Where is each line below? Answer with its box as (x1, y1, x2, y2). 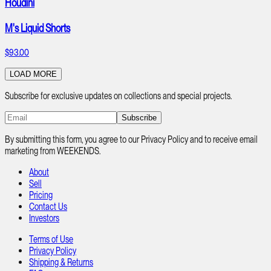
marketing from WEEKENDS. (5, 145, 100, 157)
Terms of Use (29, 233, 73, 245)
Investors (29, 212, 59, 224)
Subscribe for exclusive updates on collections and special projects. (5, 90, 232, 102)
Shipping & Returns (29, 256, 93, 268)
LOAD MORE (10, 69, 57, 79)
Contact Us (29, 200, 67, 212)
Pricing (29, 189, 53, 201)
